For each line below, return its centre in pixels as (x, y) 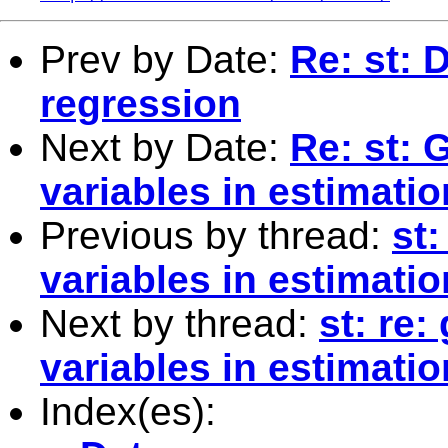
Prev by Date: (165, 59)
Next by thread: (179, 323)
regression (140, 103)
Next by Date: (165, 147)
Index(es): (128, 411)
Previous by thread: (216, 235)
